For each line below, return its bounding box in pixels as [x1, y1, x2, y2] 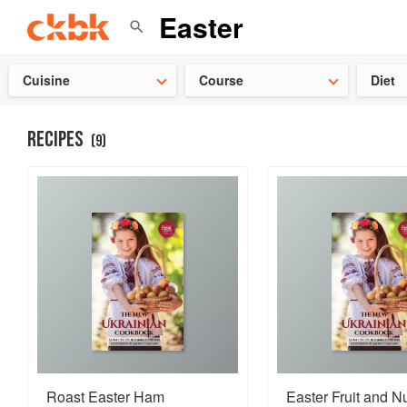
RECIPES [27, 126, 84, 153]
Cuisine [23, 71, 70, 89]
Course [199, 71, 244, 89]
